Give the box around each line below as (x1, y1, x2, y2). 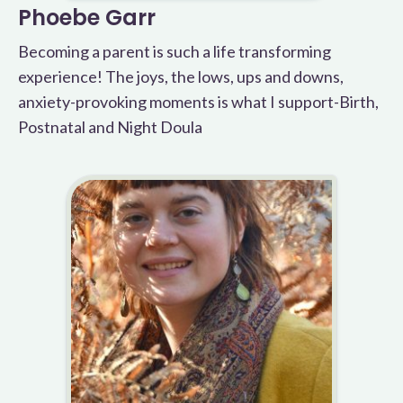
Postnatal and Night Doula (18, 117, 202, 137)
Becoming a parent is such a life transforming (18, 41, 331, 61)
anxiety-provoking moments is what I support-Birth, (18, 92, 379, 112)
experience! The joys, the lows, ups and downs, (18, 67, 344, 86)
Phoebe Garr (18, 3, 156, 32)
